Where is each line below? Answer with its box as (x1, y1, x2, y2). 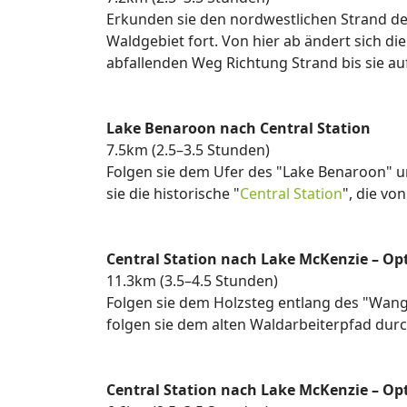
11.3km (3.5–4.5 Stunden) (106, 271, 278, 291)
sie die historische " (106, 184, 240, 203)
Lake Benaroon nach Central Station (106, 118, 371, 138)
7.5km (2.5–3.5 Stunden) (106, 140, 270, 160)
